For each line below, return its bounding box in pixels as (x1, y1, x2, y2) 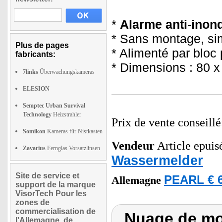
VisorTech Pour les (15, 189, 87, 198)
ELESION (23, 85, 50, 92)
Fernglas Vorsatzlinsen (46, 145, 100, 152)
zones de (15, 198, 50, 207)
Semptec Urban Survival (23, 102, 85, 109)
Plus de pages (15, 41, 69, 50)
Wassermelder (111, 153, 203, 168)
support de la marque (15, 180, 96, 189)
